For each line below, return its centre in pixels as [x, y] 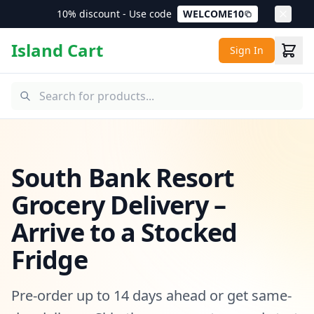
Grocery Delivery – [118, 205]
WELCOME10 [213, 14]
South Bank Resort [123, 178]
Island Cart [57, 50]
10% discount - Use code [115, 14]
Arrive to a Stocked [124, 232]
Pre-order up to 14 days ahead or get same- [151, 295]
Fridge [49, 260]
